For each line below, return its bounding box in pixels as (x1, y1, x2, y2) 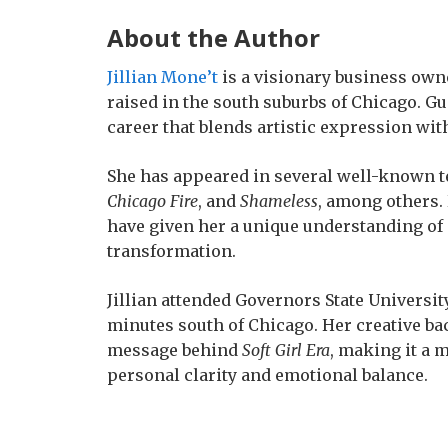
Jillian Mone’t (107, 67, 218, 87)
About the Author (107, 21, 320, 54)
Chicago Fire (107, 191, 198, 211)
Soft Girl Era (242, 340, 330, 360)
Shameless (240, 191, 318, 211)
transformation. (107, 241, 236, 261)
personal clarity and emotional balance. (107, 365, 428, 385)
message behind (107, 340, 242, 360)
